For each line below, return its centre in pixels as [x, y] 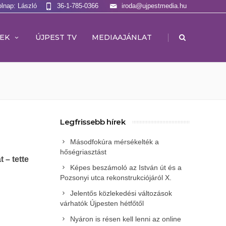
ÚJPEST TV [56, 37]
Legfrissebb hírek [93, 122]
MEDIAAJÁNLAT [122, 37]
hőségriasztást [83, 152]
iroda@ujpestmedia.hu [154, 6]
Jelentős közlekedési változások [121, 193]
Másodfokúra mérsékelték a [115, 142]
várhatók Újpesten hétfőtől [102, 203]
